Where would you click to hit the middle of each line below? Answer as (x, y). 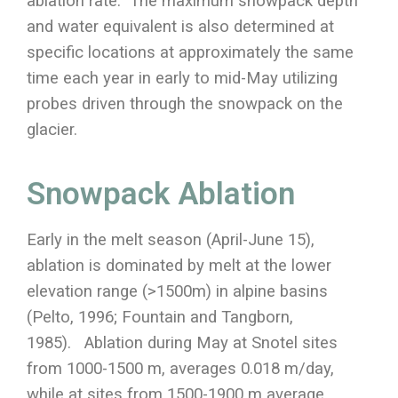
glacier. (52, 129)
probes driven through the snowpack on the (185, 103)
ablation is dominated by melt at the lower (179, 265)
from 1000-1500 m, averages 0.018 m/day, (180, 368)
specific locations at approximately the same (190, 52)
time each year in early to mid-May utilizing (182, 78)
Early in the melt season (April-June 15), (171, 239)
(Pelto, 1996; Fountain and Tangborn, (160, 317)
